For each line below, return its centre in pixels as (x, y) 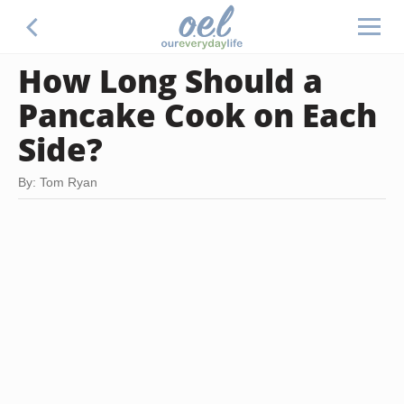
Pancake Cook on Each (197, 115)
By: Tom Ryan (58, 182)
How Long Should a (170, 80)
